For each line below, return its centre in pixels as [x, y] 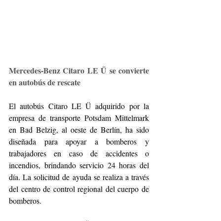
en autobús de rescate [45, 82]
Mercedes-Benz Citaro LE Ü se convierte [79, 70]
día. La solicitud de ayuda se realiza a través [79, 177]
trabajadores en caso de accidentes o [79, 153]
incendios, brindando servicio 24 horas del [79, 165]
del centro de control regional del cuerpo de [79, 188]
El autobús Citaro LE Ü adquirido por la [79, 106]
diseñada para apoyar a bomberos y [79, 141]
